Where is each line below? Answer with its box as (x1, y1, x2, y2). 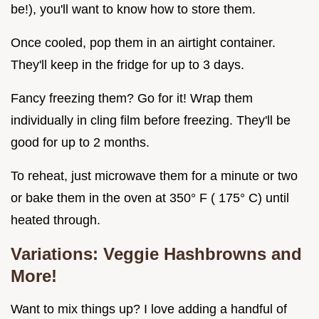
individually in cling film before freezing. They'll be (11, 113, 291, 128)
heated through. (11, 213, 100, 228)
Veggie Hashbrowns (103, 244, 271, 264)
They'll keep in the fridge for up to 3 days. (11, 58, 244, 73)
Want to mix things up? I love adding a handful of (11, 302, 287, 317)
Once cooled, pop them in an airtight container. (11, 36, 276, 51)
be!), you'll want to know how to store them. (11, 2, 256, 17)
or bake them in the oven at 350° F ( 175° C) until (11, 191, 289, 206)
